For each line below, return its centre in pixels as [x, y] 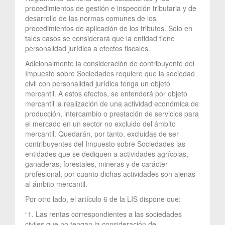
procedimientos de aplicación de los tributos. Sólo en [109, 28]
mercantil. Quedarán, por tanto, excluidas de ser [102, 133]
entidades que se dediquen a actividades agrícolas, [107, 153]
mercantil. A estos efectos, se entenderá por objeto [106, 93]
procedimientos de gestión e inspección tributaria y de [111, 8]
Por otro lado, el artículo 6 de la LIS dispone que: [103, 199]
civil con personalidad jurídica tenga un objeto [98, 83]
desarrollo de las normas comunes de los [91, 18]
